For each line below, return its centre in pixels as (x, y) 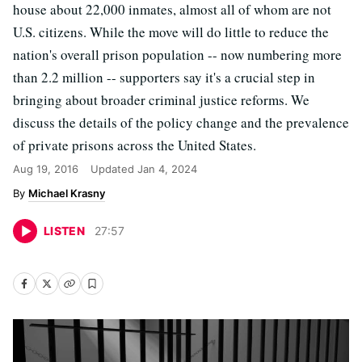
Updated (114, 169)
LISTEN (65, 231)
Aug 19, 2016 (46, 169)
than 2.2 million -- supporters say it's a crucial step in (164, 77)
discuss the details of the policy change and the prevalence (181, 122)
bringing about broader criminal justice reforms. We (161, 100)
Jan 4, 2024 (167, 169)
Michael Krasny (67, 193)
